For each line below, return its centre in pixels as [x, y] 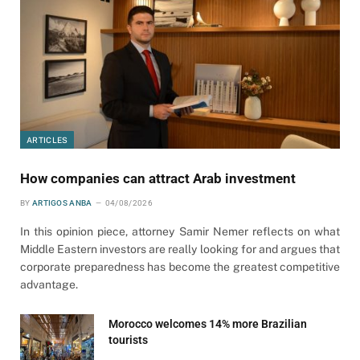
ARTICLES [47, 139]
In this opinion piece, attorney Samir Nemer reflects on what [180, 231]
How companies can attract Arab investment [158, 178]
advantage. [49, 284]
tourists [128, 340]
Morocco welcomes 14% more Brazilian [208, 323]
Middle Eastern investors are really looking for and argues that [180, 249]
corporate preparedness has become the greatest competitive [180, 266]
